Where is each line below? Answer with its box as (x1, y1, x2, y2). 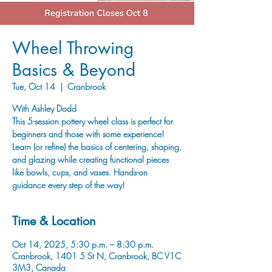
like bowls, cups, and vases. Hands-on (12, 166, 148, 178)
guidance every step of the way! (12, 179, 124, 191)
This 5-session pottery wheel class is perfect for (12, 115, 173, 127)
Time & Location (12, 213, 96, 229)
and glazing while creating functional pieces (12, 154, 169, 165)
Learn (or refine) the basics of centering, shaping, (12, 141, 182, 152)
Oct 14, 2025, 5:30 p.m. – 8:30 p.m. (12, 239, 154, 250)
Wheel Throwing (12, 37, 134, 59)
